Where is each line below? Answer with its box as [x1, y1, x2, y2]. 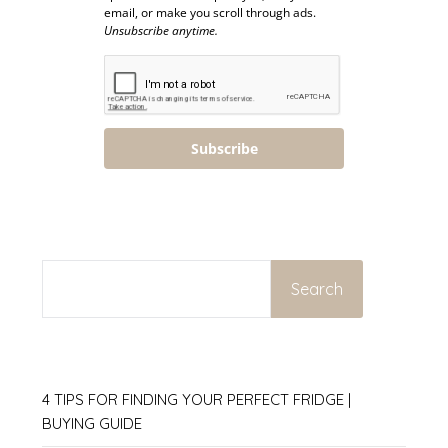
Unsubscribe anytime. [104, 22, 218, 40]
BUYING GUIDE [42, 413, 143, 433]
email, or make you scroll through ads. [104, 4, 316, 22]
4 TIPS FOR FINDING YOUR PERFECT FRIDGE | [42, 389, 352, 409]
